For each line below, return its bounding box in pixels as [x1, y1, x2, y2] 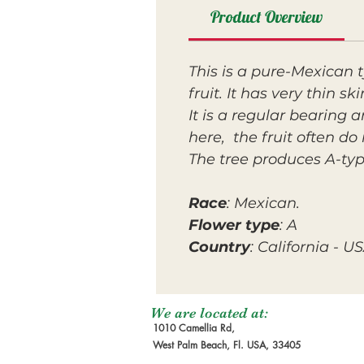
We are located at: [150, 305, 268, 321]
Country [188, 238, 250, 256]
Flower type [188, 216, 279, 234]
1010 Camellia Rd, [153, 321, 235, 335]
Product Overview [210, 6, 323, 27]
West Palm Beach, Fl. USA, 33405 [153, 338, 301, 352]
